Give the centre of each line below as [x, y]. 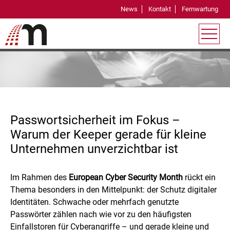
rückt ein [199, 178]
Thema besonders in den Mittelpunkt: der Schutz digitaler [113, 190]
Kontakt [160, 9]
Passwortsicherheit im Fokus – [95, 120]
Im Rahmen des [40, 178]
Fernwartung [200, 9]
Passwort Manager [115, 44]
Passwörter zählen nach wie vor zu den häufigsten [101, 215]
